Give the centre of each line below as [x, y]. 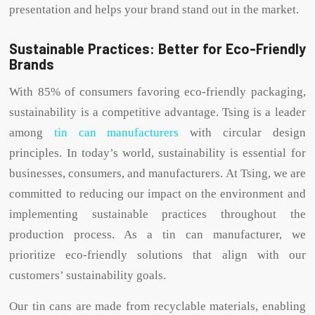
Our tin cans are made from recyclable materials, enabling [157, 307]
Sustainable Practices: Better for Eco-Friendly [157, 48]
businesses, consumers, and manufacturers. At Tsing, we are [157, 174]
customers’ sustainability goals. [88, 276]
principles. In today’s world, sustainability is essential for [157, 153]
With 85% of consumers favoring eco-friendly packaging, [157, 92]
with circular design [242, 133]
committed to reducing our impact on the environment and [157, 194]
